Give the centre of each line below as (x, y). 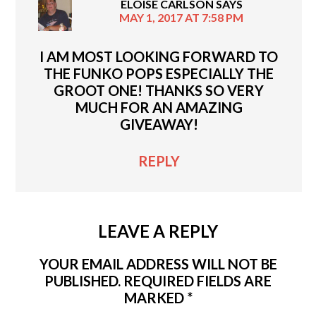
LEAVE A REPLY (158, 231)
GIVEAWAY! (159, 124)
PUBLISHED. (83, 281)
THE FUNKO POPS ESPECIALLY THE (159, 73)
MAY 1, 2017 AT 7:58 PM (181, 17)
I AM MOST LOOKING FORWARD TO (159, 56)
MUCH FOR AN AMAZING (159, 107)
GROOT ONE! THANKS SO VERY (159, 90)
